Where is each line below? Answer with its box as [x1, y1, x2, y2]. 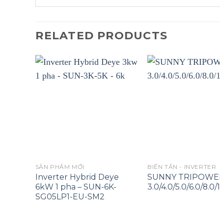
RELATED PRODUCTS [35, 29, 167, 43]
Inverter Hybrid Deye [35, 172, 119, 182]
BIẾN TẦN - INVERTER [147, 163, 217, 171]
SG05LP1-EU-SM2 [35, 192, 105, 201]
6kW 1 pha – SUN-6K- [35, 182, 116, 192]
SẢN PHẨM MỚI [35, 163, 84, 171]
